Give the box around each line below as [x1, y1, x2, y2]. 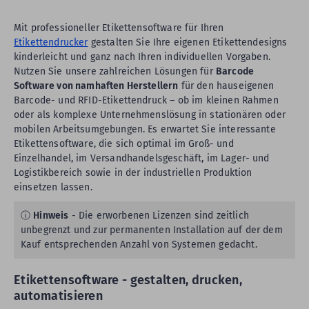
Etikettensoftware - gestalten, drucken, [14, 272, 242, 288]
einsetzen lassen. [14, 181, 92, 193]
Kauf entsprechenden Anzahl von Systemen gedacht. [21, 239, 257, 250]
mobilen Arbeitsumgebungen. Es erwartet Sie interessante [14, 123, 276, 135]
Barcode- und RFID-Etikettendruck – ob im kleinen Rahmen [14, 94, 279, 106]
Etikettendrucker [14, 37, 88, 48]
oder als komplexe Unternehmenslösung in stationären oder [14, 109, 286, 121]
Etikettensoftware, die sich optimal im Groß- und [14, 138, 234, 150]
